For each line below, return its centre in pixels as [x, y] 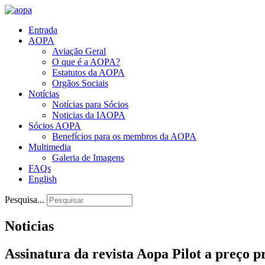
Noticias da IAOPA [89, 115]
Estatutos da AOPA [88, 72]
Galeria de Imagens [88, 158]
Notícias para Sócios [90, 104]
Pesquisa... [25, 200]
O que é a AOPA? [86, 62]
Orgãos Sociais [80, 83]
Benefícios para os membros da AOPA [124, 136]
